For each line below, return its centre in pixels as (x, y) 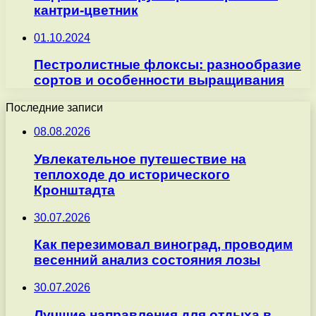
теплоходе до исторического (132, 174)
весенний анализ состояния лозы (147, 260)
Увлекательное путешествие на (140, 159)
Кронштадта (74, 190)
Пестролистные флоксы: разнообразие (168, 65)
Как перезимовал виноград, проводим (163, 245)
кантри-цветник (86, 11)
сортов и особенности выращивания (159, 80)
